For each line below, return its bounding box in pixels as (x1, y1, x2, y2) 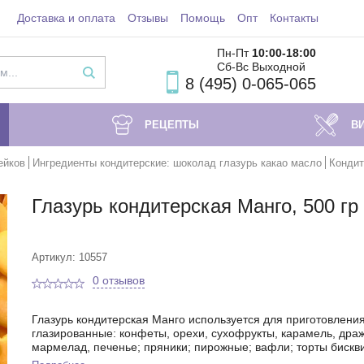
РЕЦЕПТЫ (144, 118, 199, 131)
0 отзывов (93, 274, 145, 287)
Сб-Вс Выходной (217, 60, 309, 73)
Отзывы (127, 11, 168, 24)
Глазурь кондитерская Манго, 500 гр (32, 195, 358, 217)
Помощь (180, 11, 225, 24)
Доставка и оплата (16, 11, 115, 24)
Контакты (269, 11, 318, 24)
